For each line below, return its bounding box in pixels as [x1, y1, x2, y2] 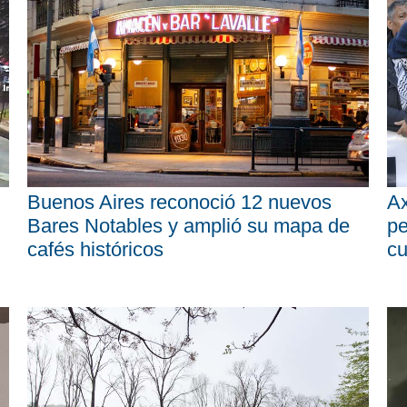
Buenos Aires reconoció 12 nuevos [27, 190, 332, 213]
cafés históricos [27, 237, 164, 261]
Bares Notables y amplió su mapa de [27, 213, 350, 237]
